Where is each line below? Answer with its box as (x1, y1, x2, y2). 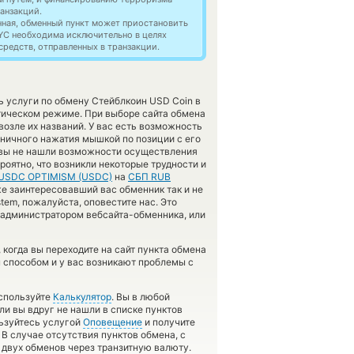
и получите (142, 316, 195, 328)
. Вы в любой (111, 291, 170, 303)
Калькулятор (53, 291, 111, 303)
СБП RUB (128, 171, 171, 183)
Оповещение (83, 316, 142, 328)
